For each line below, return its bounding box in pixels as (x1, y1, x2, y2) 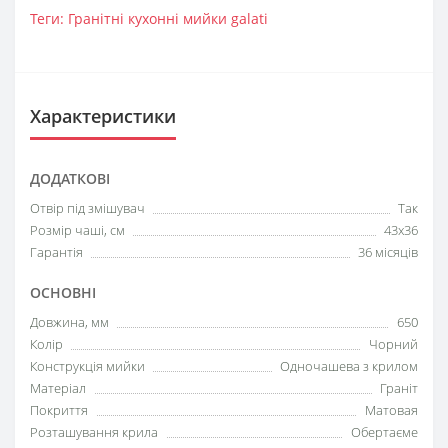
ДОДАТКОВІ (30, 169, 110, 188)
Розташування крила (30, 423, 158, 441)
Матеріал (30, 379, 86, 397)
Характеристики (30, 104, 176, 128)
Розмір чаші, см (30, 221, 125, 239)
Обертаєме (351, 423, 418, 441)
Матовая (365, 401, 418, 419)
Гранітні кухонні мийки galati (68, 9, 268, 28)
